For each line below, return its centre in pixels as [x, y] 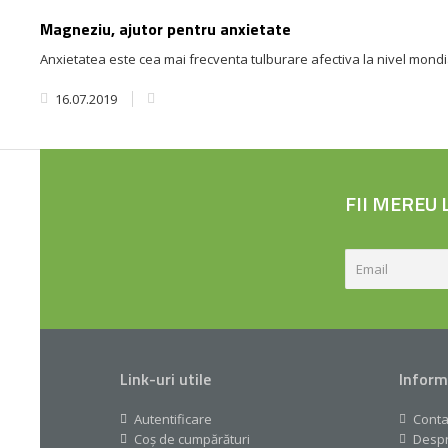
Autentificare [173, 418]
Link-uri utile [165, 378]
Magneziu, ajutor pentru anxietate [165, 28]
